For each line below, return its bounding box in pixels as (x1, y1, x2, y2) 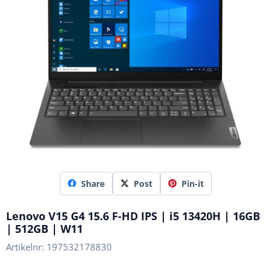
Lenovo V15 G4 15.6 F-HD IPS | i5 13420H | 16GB (6, 208, 260, 223)
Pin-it (181, 177, 204, 189)
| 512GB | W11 (6, 221, 83, 236)
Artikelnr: (6, 240, 44, 253)
